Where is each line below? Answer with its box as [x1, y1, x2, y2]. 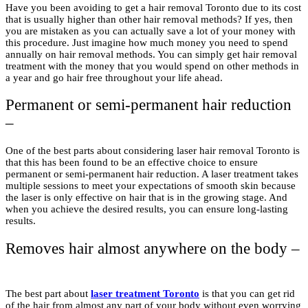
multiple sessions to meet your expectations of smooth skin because [5, 180, 296, 191]
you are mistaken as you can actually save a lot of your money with [5, 25, 296, 36]
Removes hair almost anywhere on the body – [5, 239, 300, 257]
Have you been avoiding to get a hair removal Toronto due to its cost [5, 1, 301, 13]
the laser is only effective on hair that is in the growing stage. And [5, 192, 287, 203]
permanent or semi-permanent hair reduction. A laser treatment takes [5, 168, 298, 179]
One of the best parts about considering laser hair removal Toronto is [5, 145, 300, 156]
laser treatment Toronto [91, 288, 199, 300]
